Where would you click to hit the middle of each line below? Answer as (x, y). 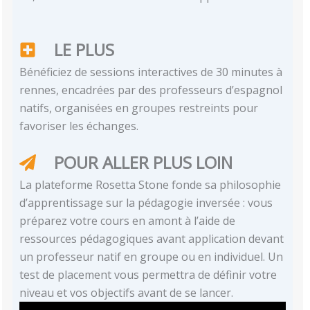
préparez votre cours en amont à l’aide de (128, 221)
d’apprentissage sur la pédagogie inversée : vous (146, 203)
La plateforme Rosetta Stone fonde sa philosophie (151, 185)
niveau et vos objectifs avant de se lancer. (127, 293)
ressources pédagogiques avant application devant (152, 239)
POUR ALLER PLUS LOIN (144, 163)
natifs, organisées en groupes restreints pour (139, 108)
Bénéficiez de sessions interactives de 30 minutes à (151, 72)
